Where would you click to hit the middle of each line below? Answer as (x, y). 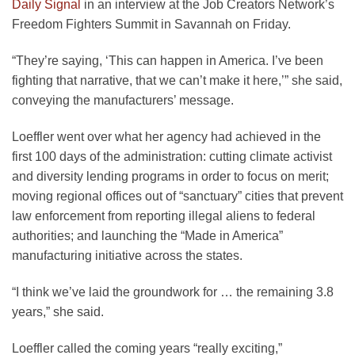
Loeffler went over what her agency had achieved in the (166, 136)
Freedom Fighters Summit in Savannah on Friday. (151, 25)
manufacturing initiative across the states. (127, 255)
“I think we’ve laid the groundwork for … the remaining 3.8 (173, 292)
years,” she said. (58, 311)
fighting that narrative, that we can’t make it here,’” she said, (177, 81)
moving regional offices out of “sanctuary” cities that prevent (177, 196)
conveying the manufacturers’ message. (123, 101)
